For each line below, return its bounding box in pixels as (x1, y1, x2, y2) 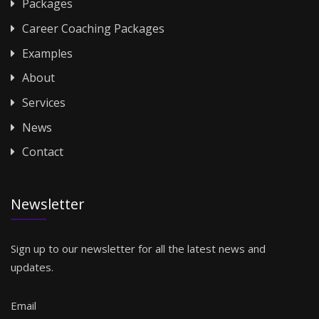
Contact (19, 144, 63, 160)
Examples (19, 45, 73, 61)
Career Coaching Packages (19, 21, 164, 37)
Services (19, 95, 66, 111)
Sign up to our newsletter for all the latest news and (11, 241, 266, 256)
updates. (11, 260, 53, 275)
